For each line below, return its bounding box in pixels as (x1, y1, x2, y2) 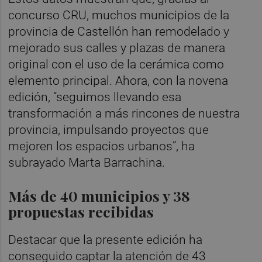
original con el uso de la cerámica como (8, 57, 225, 72)
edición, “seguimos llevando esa (8, 90, 182, 105)
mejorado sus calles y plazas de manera (8, 41, 226, 56)
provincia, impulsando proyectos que (8, 123, 209, 137)
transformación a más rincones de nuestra (8, 106, 240, 121)
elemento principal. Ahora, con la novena (8, 74, 229, 88)
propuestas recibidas (8, 202, 154, 222)
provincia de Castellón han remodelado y (8, 25, 230, 39)
